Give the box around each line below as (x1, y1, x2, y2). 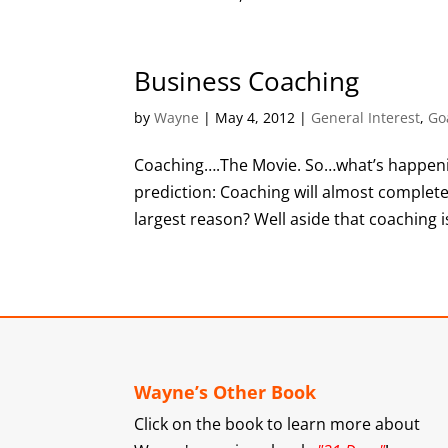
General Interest (311, 108, 421, 127)
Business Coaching (134, 63, 360, 99)
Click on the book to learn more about (134, 412, 421, 435)
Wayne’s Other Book (134, 379, 317, 404)
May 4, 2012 (215, 108, 296, 127)
